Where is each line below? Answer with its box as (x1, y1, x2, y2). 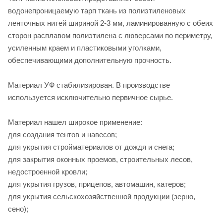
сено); (8, 204, 28, 213)
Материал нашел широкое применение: (8, 117, 142, 126)
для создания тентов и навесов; (8, 130, 117, 139)
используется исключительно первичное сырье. (8, 93, 173, 102)
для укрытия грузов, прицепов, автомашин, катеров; (8, 179, 186, 188)
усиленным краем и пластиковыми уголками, (8, 43, 162, 52)
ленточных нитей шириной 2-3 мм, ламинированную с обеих (8, 18, 213, 27)
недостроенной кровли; (8, 167, 87, 176)
